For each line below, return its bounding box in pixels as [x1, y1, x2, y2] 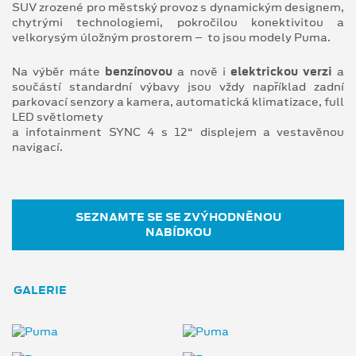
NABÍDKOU [145, 223, 211, 240]
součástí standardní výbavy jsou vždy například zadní [12, 78, 344, 95]
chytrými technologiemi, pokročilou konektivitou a [12, 14, 344, 30]
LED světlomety [12, 108, 103, 125]
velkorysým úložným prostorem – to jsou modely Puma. [12, 29, 331, 45]
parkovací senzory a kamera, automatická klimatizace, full [12, 93, 344, 110]
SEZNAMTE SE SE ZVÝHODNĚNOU [75, 208, 281, 225]
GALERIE [14, 281, 67, 298]
